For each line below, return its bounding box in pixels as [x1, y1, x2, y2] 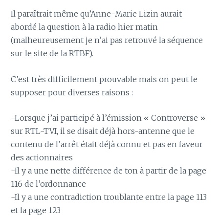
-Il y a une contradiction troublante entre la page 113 [11, 192, 207, 202]
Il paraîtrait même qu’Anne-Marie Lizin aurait [11, 8, 182, 19]
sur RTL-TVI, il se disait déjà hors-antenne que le [11, 126, 195, 136]
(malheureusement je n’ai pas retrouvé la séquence [11, 35, 203, 45]
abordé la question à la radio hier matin [11, 22, 158, 32]
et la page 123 [11, 205, 61, 216]
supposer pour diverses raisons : [11, 87, 133, 97]
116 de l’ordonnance [11, 179, 87, 189]
